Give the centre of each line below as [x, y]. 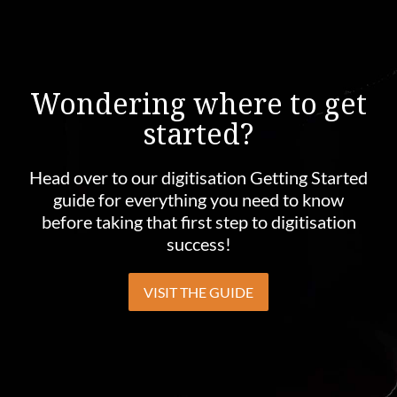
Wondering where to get [198, 103]
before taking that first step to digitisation [198, 221]
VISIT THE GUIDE [198, 292]
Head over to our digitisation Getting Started [198, 177]
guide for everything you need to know [198, 199]
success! [198, 243]
